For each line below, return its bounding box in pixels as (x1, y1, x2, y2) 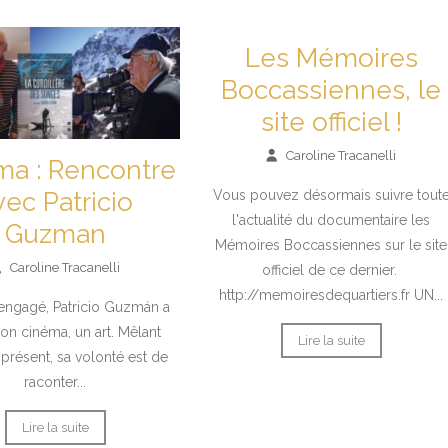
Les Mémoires (244, 42, 418, 73)
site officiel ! (260, 106, 402, 137)
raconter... (24, 374, 87, 391)
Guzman (4, 219, 106, 250)
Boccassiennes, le (221, 74, 442, 105)
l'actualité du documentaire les (232, 211, 431, 228)
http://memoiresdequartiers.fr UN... (219, 286, 444, 303)
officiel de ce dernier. (261, 261, 401, 278)
